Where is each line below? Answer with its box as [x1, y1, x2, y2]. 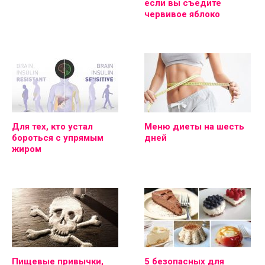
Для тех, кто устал [12, 121, 93, 132]
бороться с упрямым [12, 132, 104, 143]
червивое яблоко [144, 8, 220, 20]
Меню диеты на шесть [144, 121, 244, 132]
